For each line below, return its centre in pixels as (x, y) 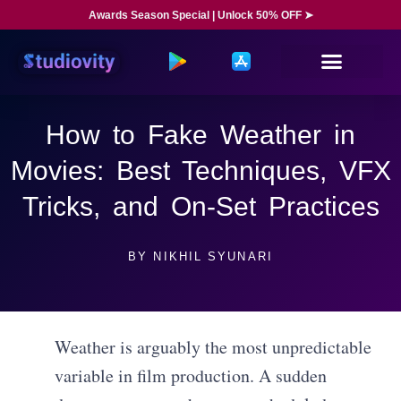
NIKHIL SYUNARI (210, 256)
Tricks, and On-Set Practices (200, 206)
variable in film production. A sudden (191, 375)
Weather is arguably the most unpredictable (213, 346)
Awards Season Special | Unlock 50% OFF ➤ (200, 15)
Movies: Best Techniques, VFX (200, 171)
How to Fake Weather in (200, 135)
